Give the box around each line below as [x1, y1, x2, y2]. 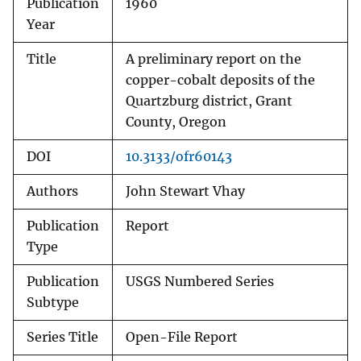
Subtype [27, 295, 79, 311]
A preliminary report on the [126, 52, 301, 68]
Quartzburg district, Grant [126, 93, 293, 110]
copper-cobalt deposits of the [126, 73, 315, 89]
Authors [27, 184, 78, 200]
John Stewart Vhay [126, 184, 245, 200]
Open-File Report [126, 330, 238, 346]
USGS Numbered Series [126, 274, 274, 290]
